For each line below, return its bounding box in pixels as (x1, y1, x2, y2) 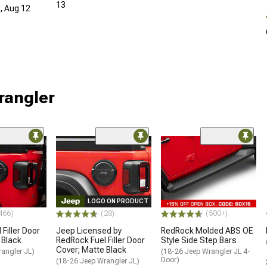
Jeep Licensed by (56, 225, 122, 235)
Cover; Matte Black (56, 244, 126, 254)
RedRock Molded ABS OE (161, 225, 253, 235)
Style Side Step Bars (161, 235, 237, 245)
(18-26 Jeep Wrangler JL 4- (161, 247, 250, 256)
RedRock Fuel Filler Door (56, 235, 145, 245)
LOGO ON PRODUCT (88, 197, 148, 204)
